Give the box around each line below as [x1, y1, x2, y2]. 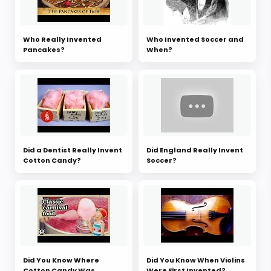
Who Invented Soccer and [146, 34, 244, 45]
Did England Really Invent [146, 145, 243, 155]
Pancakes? [23, 45, 65, 55]
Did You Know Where [23, 255, 99, 266]
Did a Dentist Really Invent [23, 145, 122, 155]
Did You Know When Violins [146, 255, 245, 266]
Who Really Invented [23, 34, 102, 45]
